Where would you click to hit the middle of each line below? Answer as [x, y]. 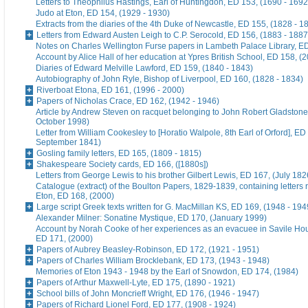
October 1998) [63, 122]
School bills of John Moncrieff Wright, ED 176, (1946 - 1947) [148, 294]
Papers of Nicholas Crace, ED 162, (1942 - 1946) [128, 101]
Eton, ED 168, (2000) [75, 196]
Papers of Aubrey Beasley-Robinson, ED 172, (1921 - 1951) [148, 250]
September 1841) [68, 143]
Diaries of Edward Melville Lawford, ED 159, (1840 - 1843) [144, 68]
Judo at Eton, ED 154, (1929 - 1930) [103, 13]
